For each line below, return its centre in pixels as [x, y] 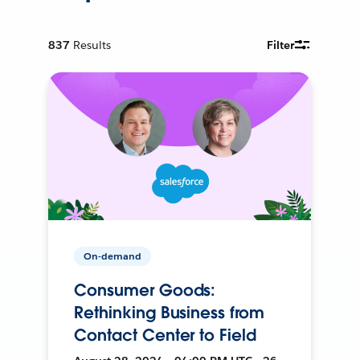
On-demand [113, 256]
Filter [281, 45]
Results [92, 45]
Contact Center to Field [165, 335]
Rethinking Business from [169, 312]
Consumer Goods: [145, 290]
